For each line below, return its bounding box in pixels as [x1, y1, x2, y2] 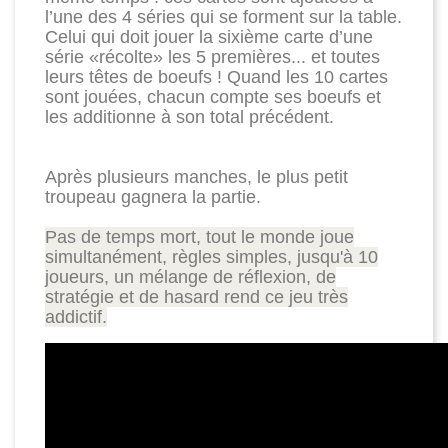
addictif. [45, 307, 107, 327]
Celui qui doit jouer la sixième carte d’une [45, 27, 373, 47]
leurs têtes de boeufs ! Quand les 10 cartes [45, 67, 388, 87]
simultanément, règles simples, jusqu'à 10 [45, 247, 378, 267]
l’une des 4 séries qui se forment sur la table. [45, 7, 402, 27]
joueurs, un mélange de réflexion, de [45, 267, 336, 287]
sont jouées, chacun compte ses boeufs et [45, 87, 381, 107]
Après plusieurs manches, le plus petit [45, 167, 348, 187]
